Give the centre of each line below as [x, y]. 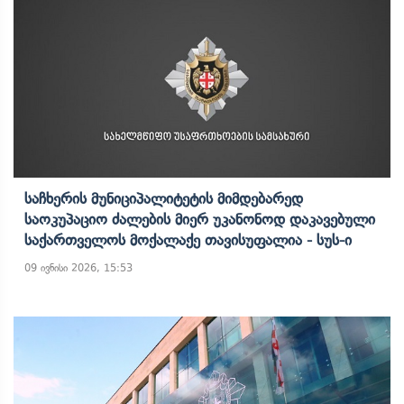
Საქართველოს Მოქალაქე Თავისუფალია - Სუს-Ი [188, 240]
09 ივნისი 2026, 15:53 [78, 268]
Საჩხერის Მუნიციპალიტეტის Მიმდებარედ [164, 198]
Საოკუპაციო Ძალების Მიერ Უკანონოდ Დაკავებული [200, 219]
